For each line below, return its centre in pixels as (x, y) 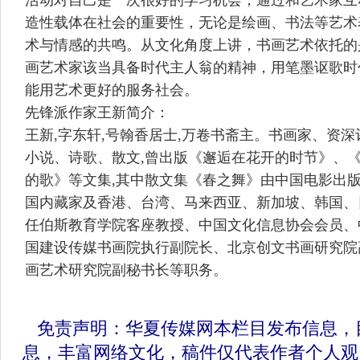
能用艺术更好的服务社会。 (112, 90)
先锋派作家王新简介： (97, 112)
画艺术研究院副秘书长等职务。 (128, 270)
